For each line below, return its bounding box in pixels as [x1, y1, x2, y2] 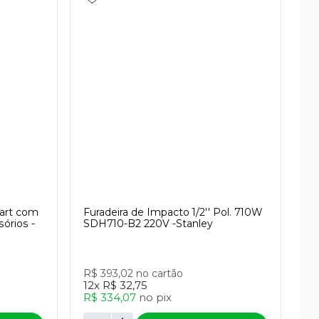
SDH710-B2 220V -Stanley [83, 217, 213, 230]
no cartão [135, 267, 183, 280]
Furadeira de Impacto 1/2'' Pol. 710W [83, 206, 262, 219]
